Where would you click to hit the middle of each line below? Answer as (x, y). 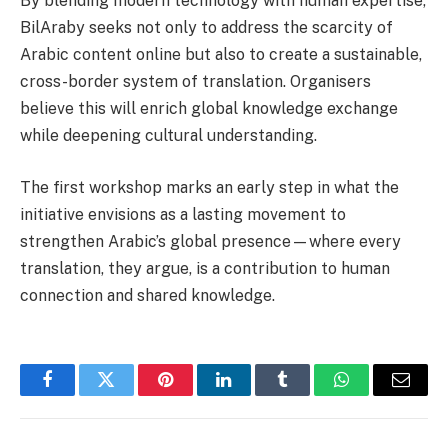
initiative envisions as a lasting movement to (183, 214)
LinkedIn (255, 394)
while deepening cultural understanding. (168, 136)
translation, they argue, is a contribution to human (205, 268)
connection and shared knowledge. (147, 295)
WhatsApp (379, 394)
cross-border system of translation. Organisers (195, 82)
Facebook (80, 394)
